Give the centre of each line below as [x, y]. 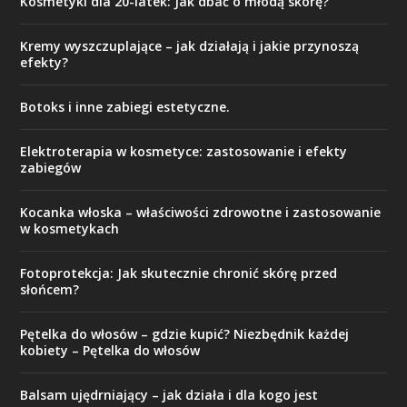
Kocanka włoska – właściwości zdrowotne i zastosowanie [201, 212]
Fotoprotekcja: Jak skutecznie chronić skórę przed [179, 273]
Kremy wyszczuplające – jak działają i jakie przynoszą [190, 45]
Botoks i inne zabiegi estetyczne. [125, 106]
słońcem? [50, 289]
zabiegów [51, 167]
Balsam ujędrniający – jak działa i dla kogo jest [169, 394]
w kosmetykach [70, 228]
